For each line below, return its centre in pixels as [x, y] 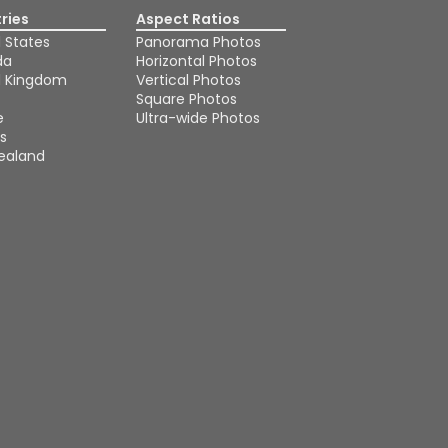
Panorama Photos [198, 42]
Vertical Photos [188, 80]
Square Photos [186, 99]
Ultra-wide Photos [198, 118]
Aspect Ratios [188, 19]
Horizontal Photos [196, 61]
